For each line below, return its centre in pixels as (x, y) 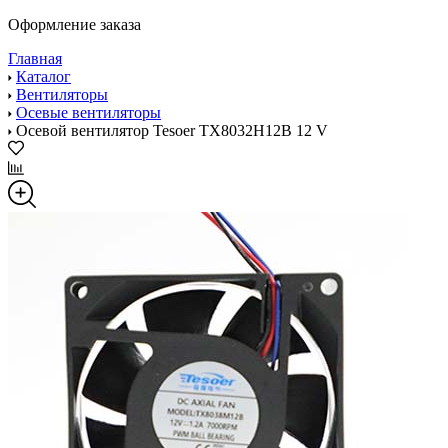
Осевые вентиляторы (88, 112)
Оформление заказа (74, 24)
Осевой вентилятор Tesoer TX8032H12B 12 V (172, 130)
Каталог (43, 76)
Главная (35, 58)
